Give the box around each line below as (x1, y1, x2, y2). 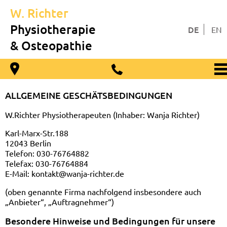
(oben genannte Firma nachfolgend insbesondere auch (5, 186, 201, 197)
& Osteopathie (10, 37, 92, 53)
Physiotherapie (10, 21, 96, 37)
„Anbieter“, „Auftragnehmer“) (5, 197, 114, 207)
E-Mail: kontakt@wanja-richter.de (5, 168, 124, 178)
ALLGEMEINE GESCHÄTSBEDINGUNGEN (5, 89, 172, 101)
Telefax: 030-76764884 (5, 158, 88, 168)
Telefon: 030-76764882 (5, 148, 89, 158)
